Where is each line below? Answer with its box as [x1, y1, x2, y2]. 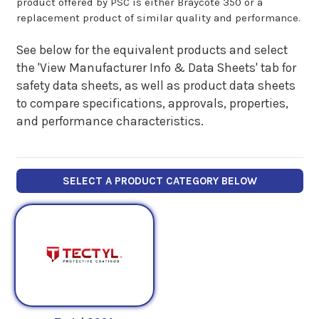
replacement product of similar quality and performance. [16, 11, 300, 24]
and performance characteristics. [16, 114, 204, 129]
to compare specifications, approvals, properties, [16, 96, 288, 111]
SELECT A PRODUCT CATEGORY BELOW [62, 174, 257, 187]
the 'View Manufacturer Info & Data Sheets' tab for [16, 61, 296, 75]
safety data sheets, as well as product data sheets [16, 78, 296, 93]
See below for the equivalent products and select [16, 43, 288, 58]
